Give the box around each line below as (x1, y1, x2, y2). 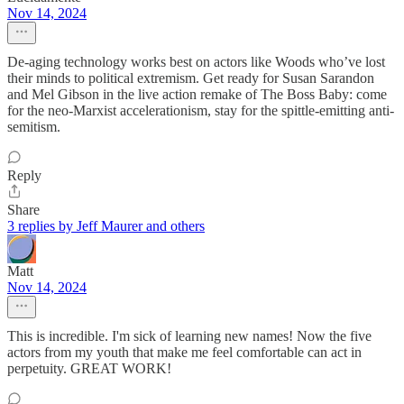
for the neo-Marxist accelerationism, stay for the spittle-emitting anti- (7, 102, 394, 118)
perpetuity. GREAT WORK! (7, 360, 171, 376)
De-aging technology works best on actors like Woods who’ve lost (7, 53, 385, 69)
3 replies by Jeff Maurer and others (7, 217, 205, 234)
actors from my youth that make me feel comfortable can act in (7, 344, 362, 360)
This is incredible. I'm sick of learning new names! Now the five (7, 327, 372, 344)
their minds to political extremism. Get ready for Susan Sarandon (7, 69, 374, 86)
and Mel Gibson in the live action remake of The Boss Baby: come (7, 86, 387, 102)
